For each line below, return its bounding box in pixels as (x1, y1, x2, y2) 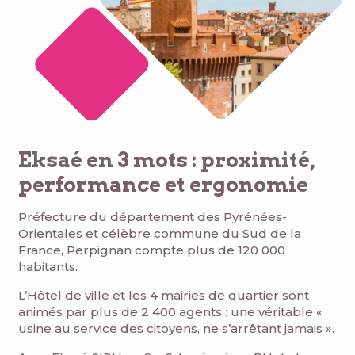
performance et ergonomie (18, 172, 308, 197)
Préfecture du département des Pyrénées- (18, 209, 287, 225)
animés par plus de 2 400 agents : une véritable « (18, 304, 323, 320)
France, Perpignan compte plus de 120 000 (18, 242, 285, 258)
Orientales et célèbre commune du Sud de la (18, 226, 301, 242)
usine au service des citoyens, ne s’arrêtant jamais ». (18, 321, 334, 337)
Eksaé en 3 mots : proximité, (18, 147, 315, 173)
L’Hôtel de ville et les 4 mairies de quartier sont (18, 288, 309, 303)
